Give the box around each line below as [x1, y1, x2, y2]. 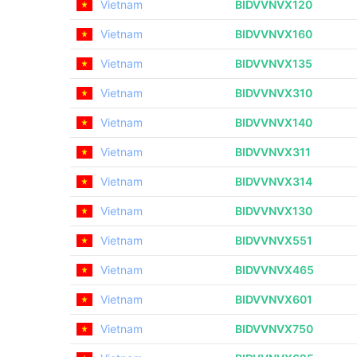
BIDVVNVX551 [235, 233, 312, 247]
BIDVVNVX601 [235, 292, 312, 306]
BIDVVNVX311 [235, 145, 311, 159]
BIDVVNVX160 [235, 27, 312, 41]
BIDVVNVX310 [235, 86, 312, 100]
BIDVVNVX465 [235, 263, 314, 277]
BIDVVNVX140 [235, 116, 312, 129]
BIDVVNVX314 [235, 175, 312, 188]
